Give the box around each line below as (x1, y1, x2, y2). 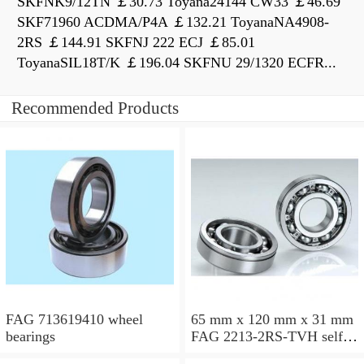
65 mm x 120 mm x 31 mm (190, 310, 353, 327)
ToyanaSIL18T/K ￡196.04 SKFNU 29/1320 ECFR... (17, 54, 336, 71)
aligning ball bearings (190, 344, 318, 362)
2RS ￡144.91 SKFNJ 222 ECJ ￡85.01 (17, 34, 255, 51)
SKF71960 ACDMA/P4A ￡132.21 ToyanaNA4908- (17, 14, 329, 31)
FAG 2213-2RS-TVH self (190, 327, 343, 344)
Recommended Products (11, 98, 179, 119)
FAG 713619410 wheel (6, 310, 143, 327)
